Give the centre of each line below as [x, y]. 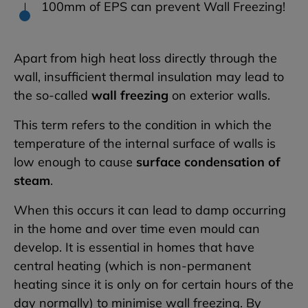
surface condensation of [208, 162]
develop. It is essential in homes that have [134, 247]
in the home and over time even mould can [137, 229]
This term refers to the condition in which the [143, 125]
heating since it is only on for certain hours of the [154, 285]
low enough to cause [75, 162]
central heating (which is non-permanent [132, 266]
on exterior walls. [219, 96]
